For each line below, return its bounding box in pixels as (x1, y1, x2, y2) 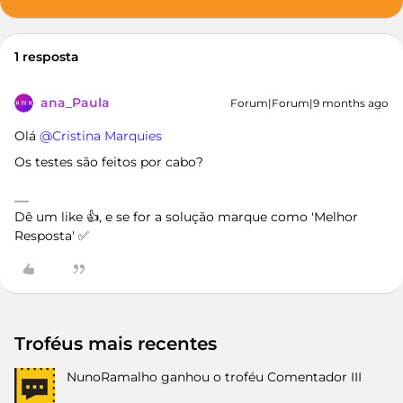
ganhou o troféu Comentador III (161, 369, 362, 385)
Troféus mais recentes (14, 333, 217, 354)
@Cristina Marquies (40, 128, 162, 144)
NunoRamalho (67, 369, 157, 385)
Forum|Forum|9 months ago (230, 96, 389, 110)
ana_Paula (40, 94, 110, 111)
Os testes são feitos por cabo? (14, 154, 203, 170)
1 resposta (14, 49, 79, 65)
